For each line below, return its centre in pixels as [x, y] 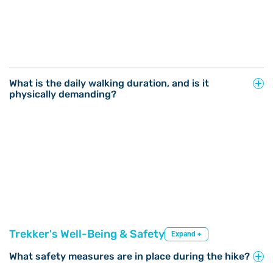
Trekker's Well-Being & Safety [87, 234]
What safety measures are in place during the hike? [129, 256]
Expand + [186, 234]
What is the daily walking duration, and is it [109, 83]
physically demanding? [63, 94]
